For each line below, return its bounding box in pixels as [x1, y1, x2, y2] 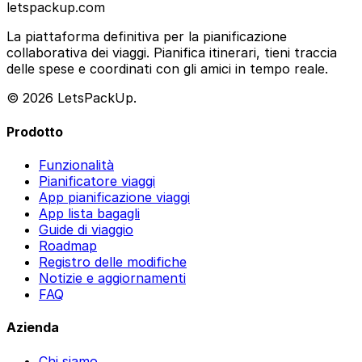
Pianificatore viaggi [39, 172, 155, 189]
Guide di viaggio [39, 221, 133, 238]
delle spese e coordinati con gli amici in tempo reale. [6, 61, 328, 78]
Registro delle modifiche [39, 253, 187, 270]
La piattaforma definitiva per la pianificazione [6, 28, 287, 45]
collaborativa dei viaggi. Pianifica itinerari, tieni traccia [6, 44, 337, 61]
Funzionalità [39, 156, 114, 173]
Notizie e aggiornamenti [39, 269, 186, 286]
